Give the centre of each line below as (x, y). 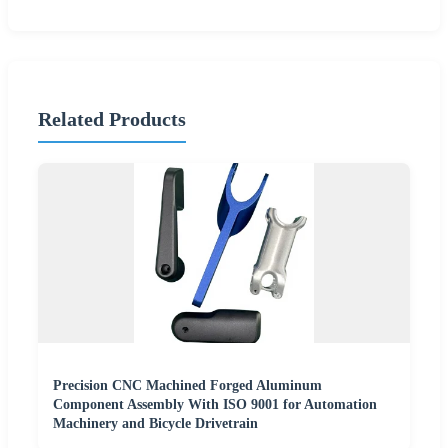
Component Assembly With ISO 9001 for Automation (215, 405)
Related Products (112, 118)
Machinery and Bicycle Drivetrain (155, 424)
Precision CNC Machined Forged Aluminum (187, 386)
